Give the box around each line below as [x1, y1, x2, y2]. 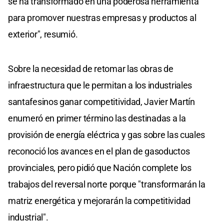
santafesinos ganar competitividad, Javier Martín [8, 96, 195, 107]
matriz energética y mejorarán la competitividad [8, 195, 190, 206]
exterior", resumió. [8, 28, 78, 39]
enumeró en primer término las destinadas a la [8, 112, 186, 123]
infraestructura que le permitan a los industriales [8, 79, 192, 90]
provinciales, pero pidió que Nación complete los [8, 162, 191, 173]
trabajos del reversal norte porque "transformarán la [8, 178, 205, 189]
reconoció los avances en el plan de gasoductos [8, 145, 190, 156]
